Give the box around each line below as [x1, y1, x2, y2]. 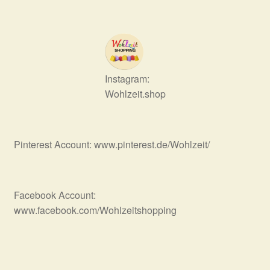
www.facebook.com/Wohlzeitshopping [13, 203, 177, 218]
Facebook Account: [13, 188, 96, 202]
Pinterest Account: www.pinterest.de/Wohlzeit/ [13, 137, 210, 152]
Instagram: [104, 71, 149, 86]
